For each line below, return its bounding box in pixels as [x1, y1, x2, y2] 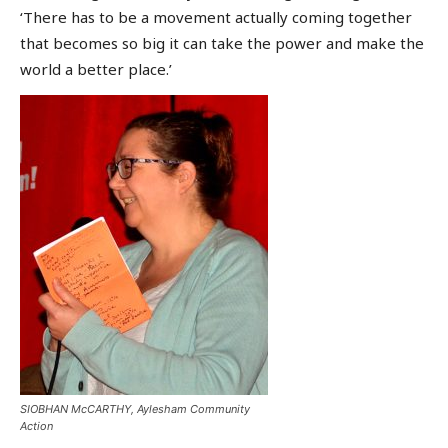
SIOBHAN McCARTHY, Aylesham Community [20, 402, 250, 417]
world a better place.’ [20, 58, 172, 79]
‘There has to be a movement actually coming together [20, 6, 412, 27]
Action [20, 419, 53, 434]
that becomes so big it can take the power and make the [20, 32, 424, 53]
